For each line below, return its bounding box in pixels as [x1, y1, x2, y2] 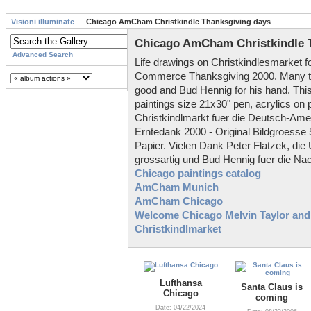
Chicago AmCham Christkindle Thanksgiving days [86, 17, 271, 26]
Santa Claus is [241, 281, 303, 292]
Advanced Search [12, 51, 73, 59]
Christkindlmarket [135, 223, 221, 235]
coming [255, 292, 288, 303]
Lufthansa [159, 277, 202, 288]
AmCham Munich [135, 181, 219, 193]
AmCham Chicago [135, 195, 223, 207]
